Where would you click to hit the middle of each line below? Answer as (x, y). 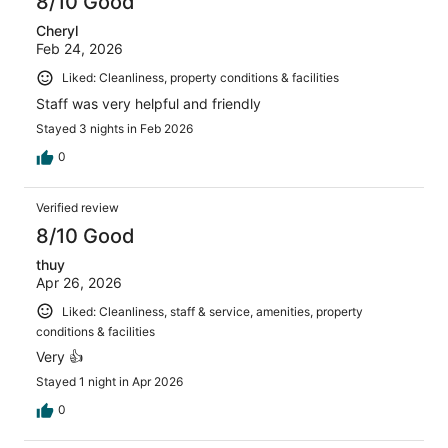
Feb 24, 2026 (79, 49)
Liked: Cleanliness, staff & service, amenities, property (212, 311)
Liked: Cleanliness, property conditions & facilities (200, 78)
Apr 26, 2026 (79, 282)
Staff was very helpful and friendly (148, 103)
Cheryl (57, 31)
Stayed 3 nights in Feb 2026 (114, 128)
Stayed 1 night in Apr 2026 (109, 382)
